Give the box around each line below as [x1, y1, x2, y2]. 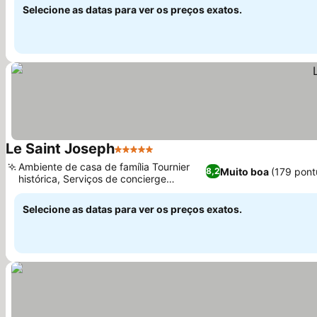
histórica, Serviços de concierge [18, 173, 166, 185]
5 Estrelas [114, 149, 167, 163]
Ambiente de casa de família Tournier [18, 161, 190, 173]
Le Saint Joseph [6, 140, 115, 157]
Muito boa [220, 165, 270, 178]
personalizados [18, 185, 88, 197]
